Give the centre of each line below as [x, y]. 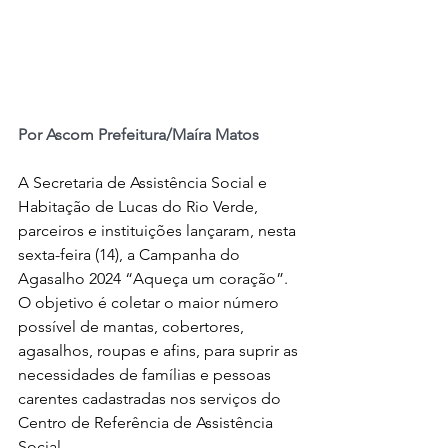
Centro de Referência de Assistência [147, 423]
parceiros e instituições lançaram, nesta [159, 231]
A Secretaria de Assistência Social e [144, 183]
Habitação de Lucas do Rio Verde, [140, 207]
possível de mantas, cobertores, [133, 327]
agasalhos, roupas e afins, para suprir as [160, 351]
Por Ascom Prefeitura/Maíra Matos [138, 135]
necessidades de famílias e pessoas [146, 375]
